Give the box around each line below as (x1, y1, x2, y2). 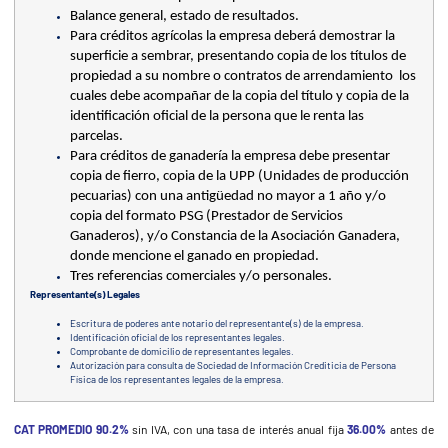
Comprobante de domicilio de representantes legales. (70, 344, 296, 357)
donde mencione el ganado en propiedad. (70, 248, 322, 264)
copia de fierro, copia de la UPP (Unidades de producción (70, 168, 409, 184)
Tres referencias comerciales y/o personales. (70, 268, 335, 284)
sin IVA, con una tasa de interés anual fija (132, 421, 348, 436)
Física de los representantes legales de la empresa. (70, 372, 284, 385)
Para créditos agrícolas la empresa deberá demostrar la (70, 28, 395, 44)
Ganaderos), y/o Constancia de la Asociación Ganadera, (70, 228, 400, 244)
